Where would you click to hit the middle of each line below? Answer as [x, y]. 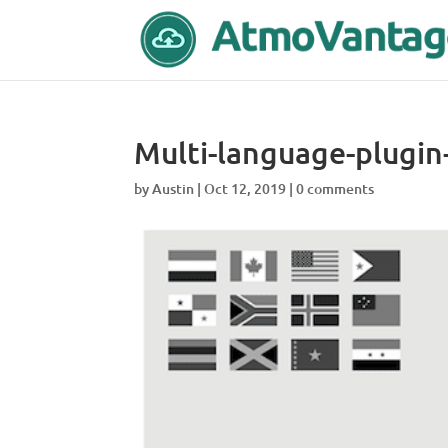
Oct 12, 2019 [245, 188]
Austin [173, 188]
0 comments [335, 188]
